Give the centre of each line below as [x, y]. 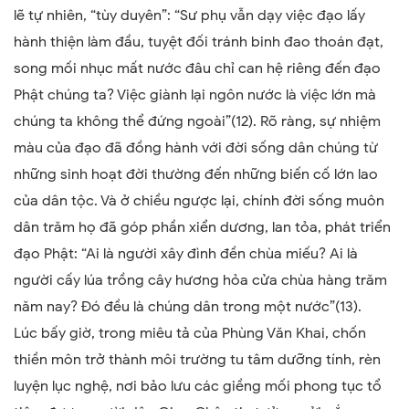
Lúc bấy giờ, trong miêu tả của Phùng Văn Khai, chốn [190, 333]
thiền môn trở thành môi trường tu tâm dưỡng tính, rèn [197, 359]
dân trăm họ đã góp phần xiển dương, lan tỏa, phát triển [202, 227]
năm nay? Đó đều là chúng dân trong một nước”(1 [179, 306]
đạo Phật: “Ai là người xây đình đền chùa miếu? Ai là [186, 253]
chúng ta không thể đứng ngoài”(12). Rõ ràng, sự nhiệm [197, 121]
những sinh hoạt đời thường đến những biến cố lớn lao [196, 174]
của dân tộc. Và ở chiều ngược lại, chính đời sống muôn [199, 200]
